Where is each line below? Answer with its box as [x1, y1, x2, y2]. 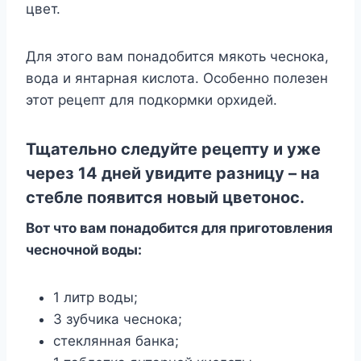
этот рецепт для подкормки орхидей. [26, 91, 277, 108]
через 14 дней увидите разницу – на [26, 163, 320, 183]
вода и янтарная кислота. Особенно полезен [26, 69, 328, 86]
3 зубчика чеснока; [53, 310, 182, 327]
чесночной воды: [26, 241, 142, 258]
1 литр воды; [53, 288, 138, 305]
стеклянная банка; [53, 332, 179, 349]
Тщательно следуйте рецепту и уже [26, 139, 321, 159]
